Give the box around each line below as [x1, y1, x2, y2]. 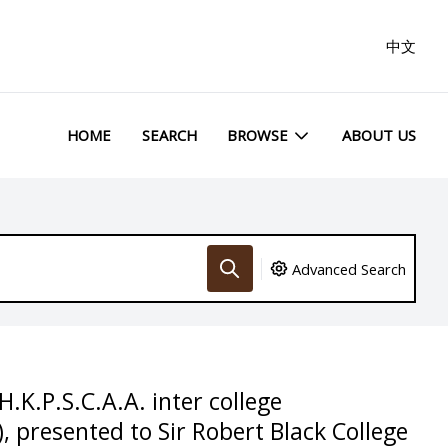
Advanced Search [292, 258, 407, 279]
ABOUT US [342, 125, 416, 146]
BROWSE [227, 125, 289, 146]
